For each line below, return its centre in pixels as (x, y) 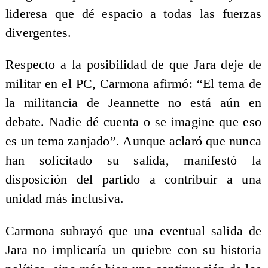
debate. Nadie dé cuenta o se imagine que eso (133, 122)
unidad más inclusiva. (65, 199)
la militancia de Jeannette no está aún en (133, 103)
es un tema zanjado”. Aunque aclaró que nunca (133, 141)
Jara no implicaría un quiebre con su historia (133, 250)
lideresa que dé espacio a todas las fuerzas (133, 13)
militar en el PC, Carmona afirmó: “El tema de (133, 84)
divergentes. (38, 33)
